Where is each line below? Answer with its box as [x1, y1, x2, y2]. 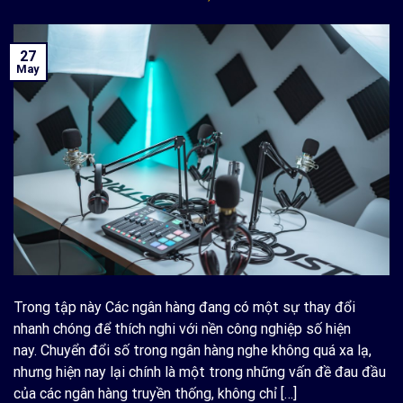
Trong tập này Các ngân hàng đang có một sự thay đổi [13, 299, 355, 317]
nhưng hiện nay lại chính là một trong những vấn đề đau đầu [13, 363, 386, 381]
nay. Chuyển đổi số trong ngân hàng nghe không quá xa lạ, [13, 342, 372, 360]
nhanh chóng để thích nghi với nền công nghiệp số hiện [13, 320, 351, 338]
